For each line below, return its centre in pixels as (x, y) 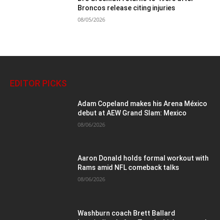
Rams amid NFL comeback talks (129, 168)
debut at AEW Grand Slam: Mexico (132, 113)
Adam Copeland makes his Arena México (143, 103)
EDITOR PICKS (38, 83)
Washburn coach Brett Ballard (127, 213)
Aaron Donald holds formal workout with (143, 158)
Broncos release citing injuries (127, 8)
